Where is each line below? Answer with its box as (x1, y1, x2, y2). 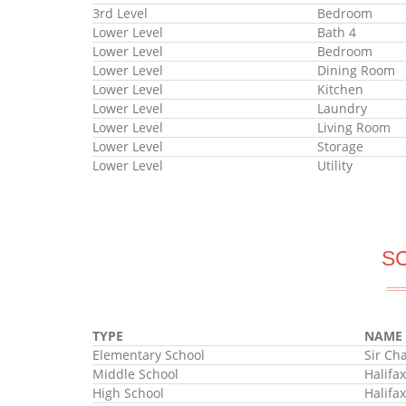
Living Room (316, 118, 391, 136)
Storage (316, 137, 363, 155)
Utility (316, 156, 353, 174)
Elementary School (92, 345, 205, 363)
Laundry (316, 99, 367, 117)
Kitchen (316, 80, 363, 98)
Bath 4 (316, 23, 356, 41)
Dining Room (316, 61, 395, 79)
